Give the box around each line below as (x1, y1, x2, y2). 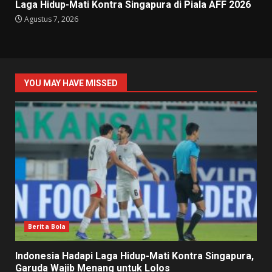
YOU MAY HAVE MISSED (24, 78, 118, 89)
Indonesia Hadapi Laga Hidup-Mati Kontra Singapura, (15, 250, 254, 262)
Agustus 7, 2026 (22, 14, 78, 25)
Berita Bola (28, 222, 66, 231)
